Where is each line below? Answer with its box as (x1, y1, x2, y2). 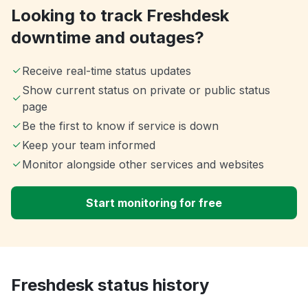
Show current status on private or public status (21, 83, 270, 98)
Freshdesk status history (11, 275, 209, 296)
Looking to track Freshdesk (11, 5, 229, 26)
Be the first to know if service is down (22, 119, 219, 133)
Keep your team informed (22, 138, 155, 153)
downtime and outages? (11, 27, 204, 48)
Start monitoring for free (86, 196, 222, 210)
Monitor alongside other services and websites (22, 157, 264, 172)
